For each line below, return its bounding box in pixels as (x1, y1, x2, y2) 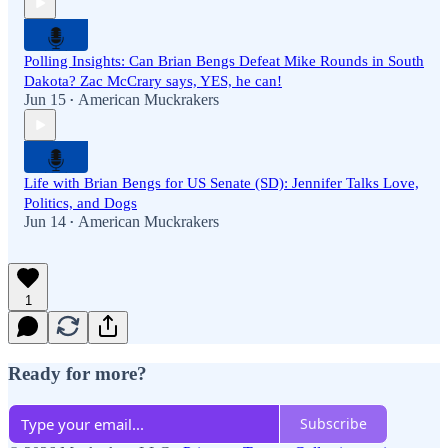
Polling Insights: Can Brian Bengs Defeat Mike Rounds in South (24, 53, 424, 70)
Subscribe (300, 414, 367, 434)
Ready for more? (8, 363, 147, 385)
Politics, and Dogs (24, 195, 137, 212)
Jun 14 (24, 213, 66, 231)
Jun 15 (24, 91, 66, 109)
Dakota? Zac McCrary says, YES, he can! (24, 73, 282, 90)
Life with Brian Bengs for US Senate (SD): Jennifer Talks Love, (24, 175, 419, 192)
